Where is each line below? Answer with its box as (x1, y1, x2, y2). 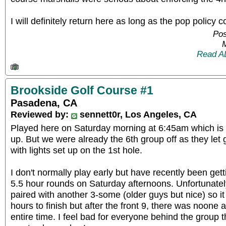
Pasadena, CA (11, 97, 77, 108)
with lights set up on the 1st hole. (11, 145, 142, 155)
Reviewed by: (11, 109, 71, 120)
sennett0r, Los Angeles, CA (77, 109, 197, 120)
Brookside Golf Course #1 (11, 84, 153, 97)
